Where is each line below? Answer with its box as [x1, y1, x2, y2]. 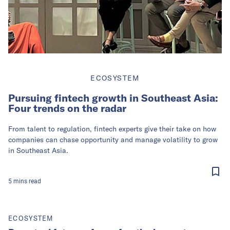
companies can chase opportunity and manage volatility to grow [8, 135, 218, 144]
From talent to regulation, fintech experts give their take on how [8, 124, 216, 133]
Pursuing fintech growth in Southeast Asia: [8, 91, 218, 104]
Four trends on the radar [8, 102, 126, 114]
